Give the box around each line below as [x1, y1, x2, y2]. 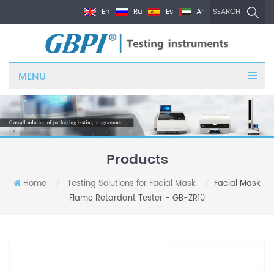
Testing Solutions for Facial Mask [67, 177, 196, 191]
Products [106, 149, 168, 172]
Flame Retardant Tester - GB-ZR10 [69, 192, 205, 206]
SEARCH [213, 6, 240, 18]
